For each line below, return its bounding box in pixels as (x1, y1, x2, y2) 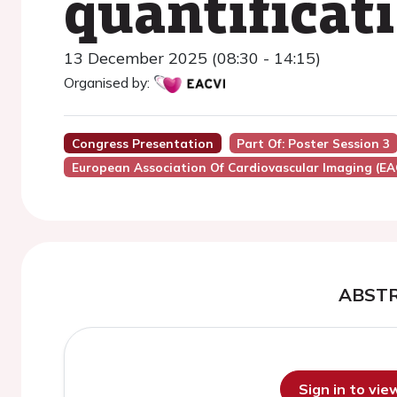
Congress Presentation (71, 136, 214, 151)
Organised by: (64, 74, 150, 91)
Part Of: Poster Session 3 (237, 136, 391, 151)
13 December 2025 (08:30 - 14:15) (64, 48, 321, 68)
